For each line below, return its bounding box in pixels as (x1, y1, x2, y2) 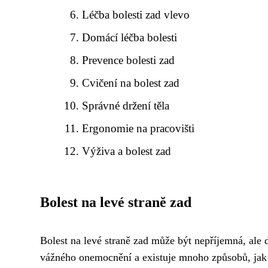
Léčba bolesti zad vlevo (82, 8, 190, 21)
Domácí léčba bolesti (82, 31, 178, 44)
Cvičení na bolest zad (82, 77, 180, 89)
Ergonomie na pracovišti (82, 122, 195, 135)
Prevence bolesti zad (82, 54, 175, 66)
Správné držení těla (82, 99, 170, 112)
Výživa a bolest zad (82, 145, 172, 157)
